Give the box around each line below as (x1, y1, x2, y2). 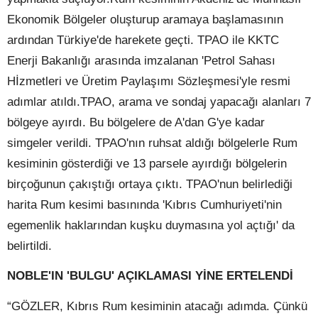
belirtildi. (7, 238, 52, 253)
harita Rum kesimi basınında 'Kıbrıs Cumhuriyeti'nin (7, 197, 282, 212)
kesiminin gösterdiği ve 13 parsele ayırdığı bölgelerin (7, 156, 287, 171)
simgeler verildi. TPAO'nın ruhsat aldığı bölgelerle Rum (7, 136, 297, 150)
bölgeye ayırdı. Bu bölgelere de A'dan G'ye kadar (7, 115, 265, 130)
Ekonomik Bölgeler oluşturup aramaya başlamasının (7, 12, 283, 27)
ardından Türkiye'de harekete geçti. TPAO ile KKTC (7, 33, 279, 48)
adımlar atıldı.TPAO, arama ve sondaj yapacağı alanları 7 (7, 94, 311, 109)
